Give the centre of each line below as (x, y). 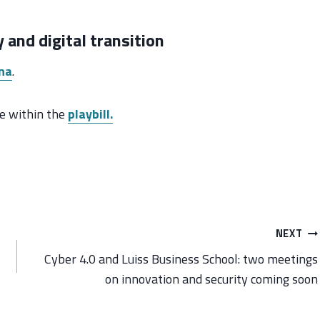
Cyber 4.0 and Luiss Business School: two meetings (181, 259)
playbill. (90, 114)
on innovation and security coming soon (212, 279)
